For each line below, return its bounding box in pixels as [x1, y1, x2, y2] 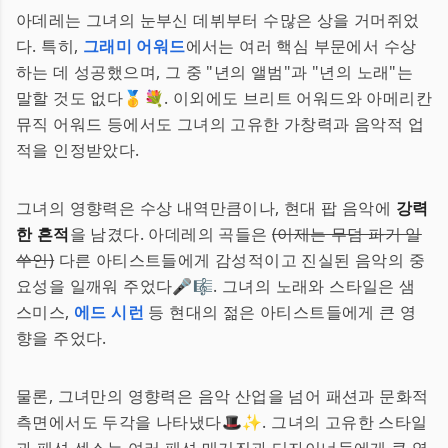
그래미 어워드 [82, 35, 186, 57]
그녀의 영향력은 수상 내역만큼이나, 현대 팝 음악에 [16, 197, 396, 219]
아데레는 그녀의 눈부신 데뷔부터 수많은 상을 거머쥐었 [16, 9, 420, 31]
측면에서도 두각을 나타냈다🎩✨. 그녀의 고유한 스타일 [16, 411, 428, 433]
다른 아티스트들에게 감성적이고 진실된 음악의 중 [54, 249, 426, 271]
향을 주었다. [16, 327, 107, 349]
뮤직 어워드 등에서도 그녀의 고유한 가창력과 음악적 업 [16, 113, 424, 135]
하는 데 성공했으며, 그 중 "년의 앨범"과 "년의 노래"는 [16, 61, 414, 83]
